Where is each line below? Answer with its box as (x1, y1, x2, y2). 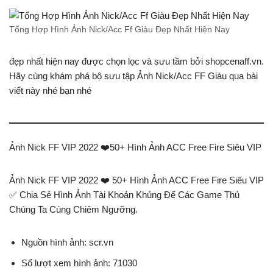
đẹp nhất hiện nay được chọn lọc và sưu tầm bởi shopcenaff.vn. (9, 56, 264, 67)
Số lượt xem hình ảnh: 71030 (21, 258, 137, 269)
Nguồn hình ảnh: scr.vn (21, 237, 113, 248)
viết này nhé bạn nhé (9, 85, 91, 96)
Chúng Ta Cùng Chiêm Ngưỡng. (9, 204, 138, 215)
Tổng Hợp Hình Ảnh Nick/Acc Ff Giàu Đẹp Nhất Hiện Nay (9, 25, 230, 35)
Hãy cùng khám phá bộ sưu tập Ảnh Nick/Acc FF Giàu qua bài (9, 71, 258, 82)
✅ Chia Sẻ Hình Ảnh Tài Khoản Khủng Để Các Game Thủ (9, 190, 239, 200)
